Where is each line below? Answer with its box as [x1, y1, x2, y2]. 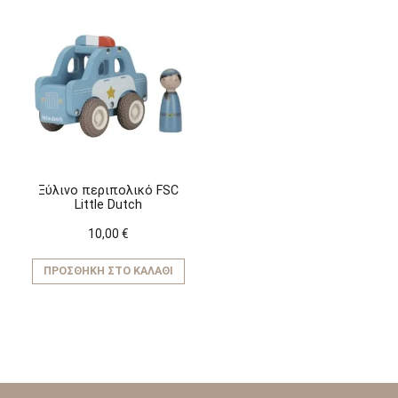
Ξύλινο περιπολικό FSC [38, 183, 179, 198]
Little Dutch [75, 197, 142, 212]
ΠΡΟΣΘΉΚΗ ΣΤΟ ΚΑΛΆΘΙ [44, 264, 173, 278]
